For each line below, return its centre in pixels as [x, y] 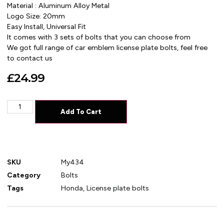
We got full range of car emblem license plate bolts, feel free [107, 48]
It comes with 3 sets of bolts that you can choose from [99, 37]
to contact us [30, 58]
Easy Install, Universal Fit [47, 27]
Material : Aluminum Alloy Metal [58, 6]
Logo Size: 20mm [36, 16]
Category [24, 175]
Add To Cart [81, 111]
